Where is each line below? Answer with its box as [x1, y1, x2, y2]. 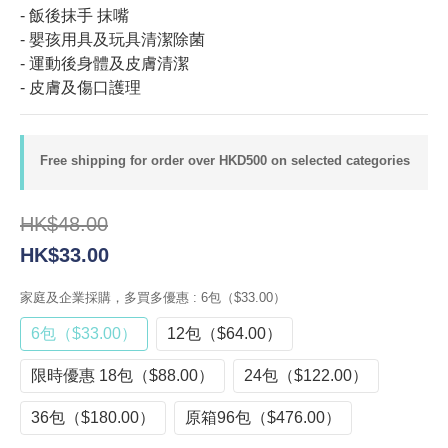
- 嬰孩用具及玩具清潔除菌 [20, 31, 205, 48]
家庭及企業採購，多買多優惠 [20, 289, 193, 305]
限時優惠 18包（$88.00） [31, 366, 214, 384]
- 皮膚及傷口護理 [20, 79, 141, 96]
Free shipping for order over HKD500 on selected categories [40, 153, 410, 168]
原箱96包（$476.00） [185, 408, 341, 426]
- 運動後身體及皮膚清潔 [20, 55, 189, 72]
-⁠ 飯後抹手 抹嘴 [20, 7, 129, 24]
